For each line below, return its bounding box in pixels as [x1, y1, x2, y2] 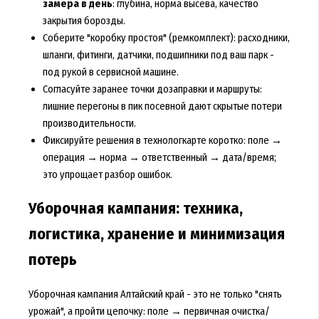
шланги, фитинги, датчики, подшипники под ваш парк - [42, 48, 274, 61]
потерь [28, 251, 77, 270]
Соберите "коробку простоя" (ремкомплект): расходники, [42, 31, 290, 44]
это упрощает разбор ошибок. [42, 167, 172, 181]
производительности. [42, 116, 136, 130]
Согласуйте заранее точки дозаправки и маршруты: [42, 82, 262, 95]
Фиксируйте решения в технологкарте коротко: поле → [42, 133, 282, 147]
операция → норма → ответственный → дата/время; [42, 150, 276, 164]
